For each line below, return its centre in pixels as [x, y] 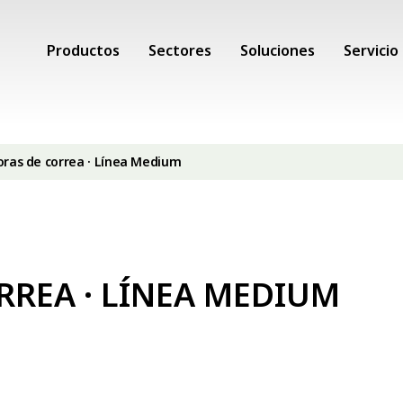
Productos [83, 50]
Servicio [371, 50]
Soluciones [278, 50]
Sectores [180, 50]
